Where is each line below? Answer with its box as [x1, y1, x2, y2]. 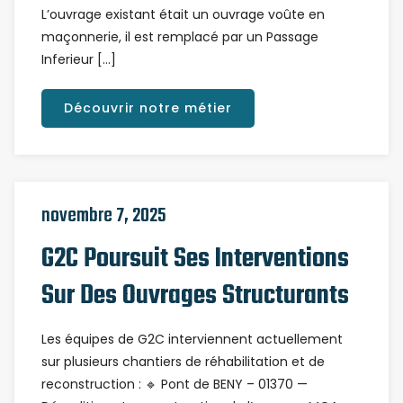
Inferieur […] [41, 50, 116, 68]
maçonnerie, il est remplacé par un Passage [41, 28, 318, 46]
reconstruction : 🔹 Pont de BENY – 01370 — [41, 375, 308, 393]
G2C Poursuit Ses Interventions [41, 238, 349, 280]
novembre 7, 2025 [41, 201, 166, 231]
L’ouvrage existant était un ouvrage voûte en [41, 5, 325, 23]
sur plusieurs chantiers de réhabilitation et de [41, 353, 325, 371]
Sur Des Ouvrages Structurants [41, 275, 349, 317]
